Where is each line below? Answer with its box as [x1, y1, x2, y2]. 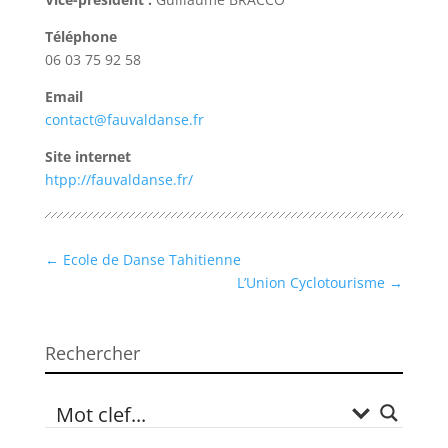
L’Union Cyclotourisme [237, 273, 390, 293]
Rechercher [44, 341, 140, 366]
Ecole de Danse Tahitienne [58, 250, 241, 270]
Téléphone [44, 27, 117, 47]
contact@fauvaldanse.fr [44, 110, 204, 130]
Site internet [44, 147, 131, 167]
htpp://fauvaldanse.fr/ [44, 170, 193, 190]
